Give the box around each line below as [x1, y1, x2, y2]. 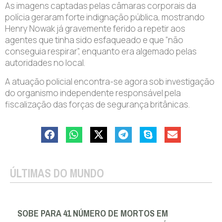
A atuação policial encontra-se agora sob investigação [5, 75, 215, 87]
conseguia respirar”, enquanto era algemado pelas [5, 46, 197, 57]
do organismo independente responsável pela [5, 87, 181, 99]
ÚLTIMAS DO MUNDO [10, 163, 104, 184]
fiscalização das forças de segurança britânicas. [5, 98, 190, 110]
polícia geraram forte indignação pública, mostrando [5, 11, 205, 23]
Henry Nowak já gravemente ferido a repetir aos [5, 23, 185, 35]
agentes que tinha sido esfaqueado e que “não [5, 34, 183, 46]
